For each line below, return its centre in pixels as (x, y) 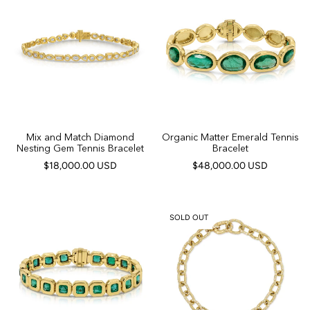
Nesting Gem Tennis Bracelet (80, 148)
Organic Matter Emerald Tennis (230, 137)
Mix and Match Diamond (80, 137)
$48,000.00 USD (230, 166)
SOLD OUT (189, 218)
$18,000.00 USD (80, 166)
